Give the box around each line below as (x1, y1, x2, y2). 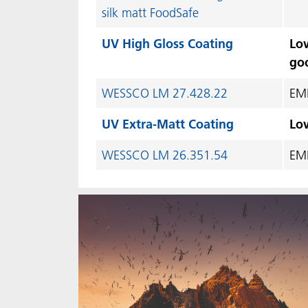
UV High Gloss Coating (102, 36, 233, 52)
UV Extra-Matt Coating (102, 116, 234, 132)
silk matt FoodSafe (102, 5, 199, 21)
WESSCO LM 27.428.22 (102, 85, 228, 101)
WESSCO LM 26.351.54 (102, 147, 228, 163)
